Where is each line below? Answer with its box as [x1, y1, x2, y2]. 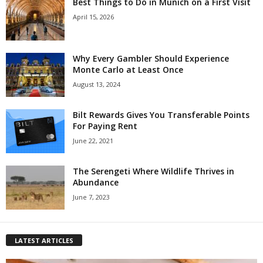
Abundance [73, 176, 119, 188]
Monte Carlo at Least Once [73, 63, 183, 75]
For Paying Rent [73, 120, 137, 131]
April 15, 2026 [73, 12, 114, 21]
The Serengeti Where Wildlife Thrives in [73, 165, 234, 177]
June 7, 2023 [73, 192, 110, 201]
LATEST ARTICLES [15, 235, 73, 245]
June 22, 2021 [73, 136, 113, 145]
